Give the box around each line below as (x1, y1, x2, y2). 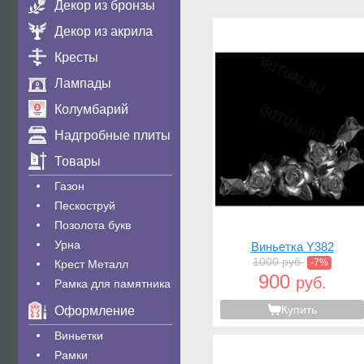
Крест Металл (54, 258, 128, 271)
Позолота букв (54, 219, 131, 232)
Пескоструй (54, 199, 115, 212)
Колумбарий (54, 102, 128, 116)
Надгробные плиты (54, 128, 171, 142)
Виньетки (54, 329, 103, 342)
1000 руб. (253, 255, 304, 268)
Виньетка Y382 (250, 240, 334, 253)
